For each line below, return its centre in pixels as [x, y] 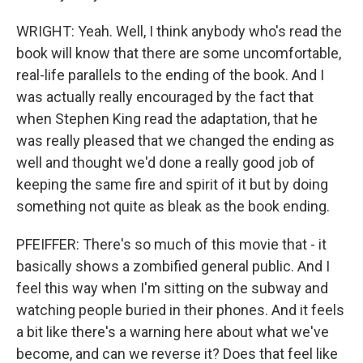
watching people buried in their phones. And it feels [180, 310]
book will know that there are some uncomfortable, [179, 53]
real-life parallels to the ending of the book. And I [170, 75]
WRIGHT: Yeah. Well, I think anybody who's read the [179, 31]
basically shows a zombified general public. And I [173, 266]
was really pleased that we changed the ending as [175, 141]
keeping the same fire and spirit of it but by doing [172, 184]
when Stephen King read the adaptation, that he [167, 119]
